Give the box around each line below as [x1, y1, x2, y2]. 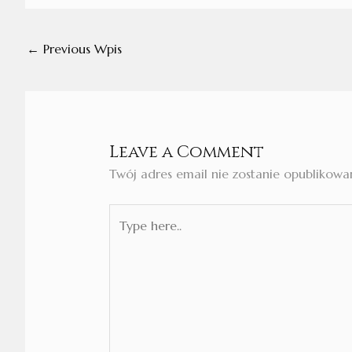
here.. [108, 229, 139, 246]
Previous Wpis [39, 40, 122, 57]
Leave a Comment [108, 141, 264, 164]
